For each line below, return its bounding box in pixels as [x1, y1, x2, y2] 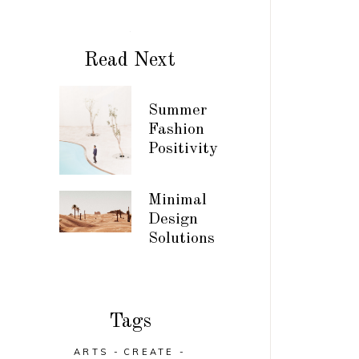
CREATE [123, 345, 175, 357]
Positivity [147, 140, 218, 157]
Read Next [84, 50, 176, 71]
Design [147, 211, 198, 228]
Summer [147, 102, 207, 119]
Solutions [147, 230, 215, 247]
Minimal [147, 192, 207, 208]
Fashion [147, 121, 204, 138]
